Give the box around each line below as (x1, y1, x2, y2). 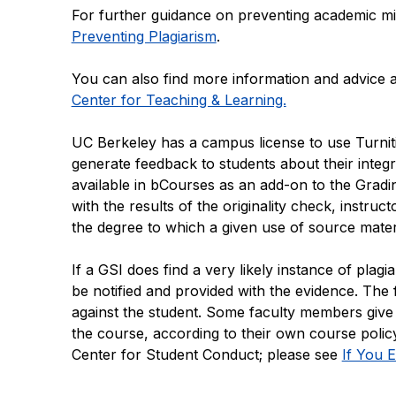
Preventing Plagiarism (71, 27, 217, 45)
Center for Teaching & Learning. (71, 90, 286, 109)
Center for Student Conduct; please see (71, 345, 342, 363)
